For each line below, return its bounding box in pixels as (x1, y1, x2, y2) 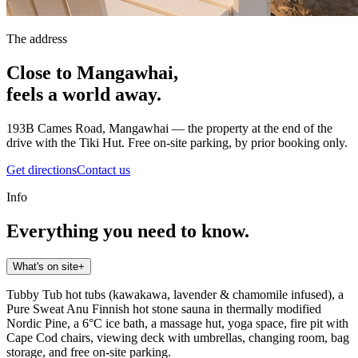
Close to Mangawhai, (6, 62, 178, 84)
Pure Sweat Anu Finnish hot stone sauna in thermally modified (6, 301, 321, 316)
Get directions (6, 163, 77, 177)
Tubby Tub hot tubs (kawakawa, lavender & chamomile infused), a (6, 287, 344, 301)
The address (6, 32, 67, 46)
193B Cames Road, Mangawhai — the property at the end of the (6, 121, 332, 136)
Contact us (77, 163, 130, 177)
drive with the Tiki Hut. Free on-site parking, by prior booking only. (6, 136, 348, 150)
